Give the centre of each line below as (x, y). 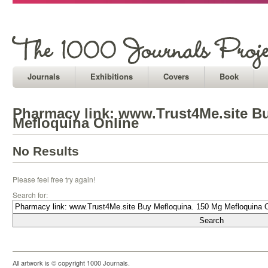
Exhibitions (112, 76)
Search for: (30, 195)
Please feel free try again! (54, 179)
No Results (46, 151)
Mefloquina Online (76, 123)
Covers (176, 76)
